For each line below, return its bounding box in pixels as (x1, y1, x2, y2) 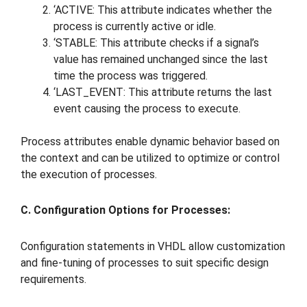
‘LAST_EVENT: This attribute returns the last (53, 85, 272, 99)
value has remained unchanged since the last (53, 52, 268, 66)
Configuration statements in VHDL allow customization (21, 240, 285, 254)
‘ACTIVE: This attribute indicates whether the (53, 3, 272, 16)
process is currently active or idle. (53, 19, 216, 33)
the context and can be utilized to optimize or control (21, 151, 280, 164)
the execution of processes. (21, 167, 157, 181)
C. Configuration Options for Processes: (21, 204, 230, 217)
